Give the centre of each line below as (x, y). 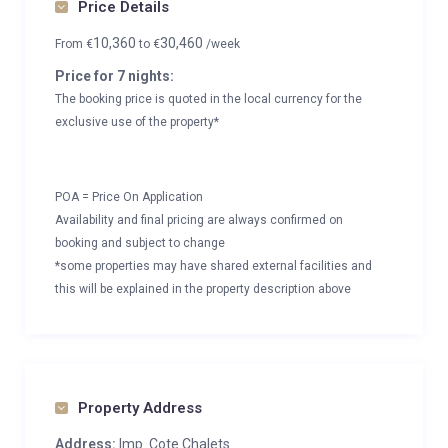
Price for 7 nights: (114, 76)
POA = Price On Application (129, 197)
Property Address (140, 408)
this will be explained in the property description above (203, 289)
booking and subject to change (140, 243)
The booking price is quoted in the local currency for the (208, 99)
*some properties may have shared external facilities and (213, 266)
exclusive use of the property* (137, 122)
